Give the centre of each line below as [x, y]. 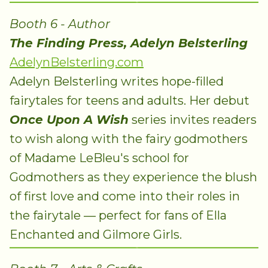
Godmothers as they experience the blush [133, 177]
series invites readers [193, 119]
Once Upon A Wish [69, 119]
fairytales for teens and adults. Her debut [130, 100]
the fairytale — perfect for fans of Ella [118, 215]
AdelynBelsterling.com [77, 62]
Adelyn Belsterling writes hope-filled [117, 81]
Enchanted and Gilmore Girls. [96, 234]
